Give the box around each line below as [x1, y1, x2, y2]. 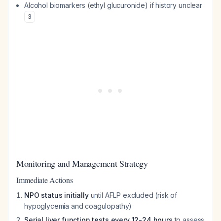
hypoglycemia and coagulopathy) [24, 202, 132, 210]
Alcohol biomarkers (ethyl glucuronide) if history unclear [24, 1, 202, 9]
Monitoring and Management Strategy [16, 157, 148, 169]
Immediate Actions [16, 175, 73, 185]
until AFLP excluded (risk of [88, 191, 178, 199]
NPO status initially [24, 191, 89, 199]
